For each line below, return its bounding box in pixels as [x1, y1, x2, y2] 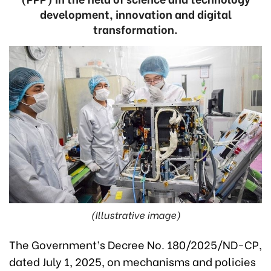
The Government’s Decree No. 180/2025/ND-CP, [9, 236, 262, 253]
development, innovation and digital [39, 5, 232, 22]
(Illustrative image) [90, 207, 181, 222]
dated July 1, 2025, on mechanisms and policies [9, 253, 256, 270]
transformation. [93, 21, 178, 37]
